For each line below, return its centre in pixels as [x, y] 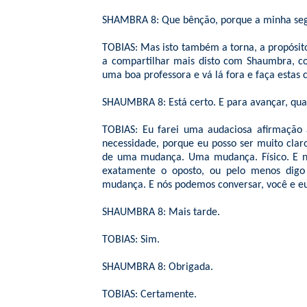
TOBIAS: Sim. [131, 240]
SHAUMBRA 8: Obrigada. [158, 267]
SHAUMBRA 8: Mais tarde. [161, 212]
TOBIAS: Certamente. [149, 295]
